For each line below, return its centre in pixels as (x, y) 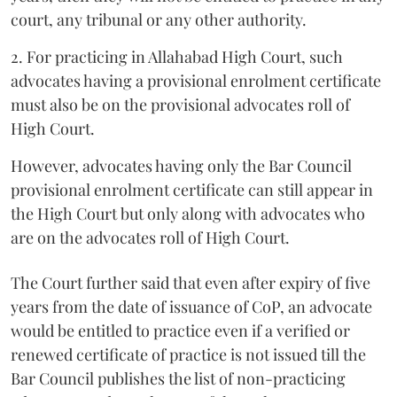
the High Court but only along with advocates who (188, 214)
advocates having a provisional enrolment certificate (196, 81)
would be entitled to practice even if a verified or (180, 331)
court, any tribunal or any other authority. (159, 19)
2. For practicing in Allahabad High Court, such (177, 57)
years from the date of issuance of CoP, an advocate (191, 307)
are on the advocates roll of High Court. (150, 237)
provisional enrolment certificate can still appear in (192, 190)
